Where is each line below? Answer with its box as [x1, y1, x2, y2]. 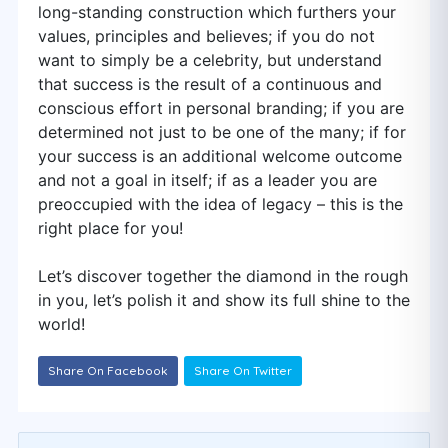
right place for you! [38, 218, 183, 238]
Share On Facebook [48, 363, 168, 378]
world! [38, 314, 85, 334]
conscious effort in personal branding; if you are [38, 98, 404, 118]
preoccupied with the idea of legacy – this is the [38, 194, 403, 214]
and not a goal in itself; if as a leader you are [38, 170, 377, 190]
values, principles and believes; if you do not [38, 26, 375, 46]
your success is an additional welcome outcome [38, 146, 402, 166]
